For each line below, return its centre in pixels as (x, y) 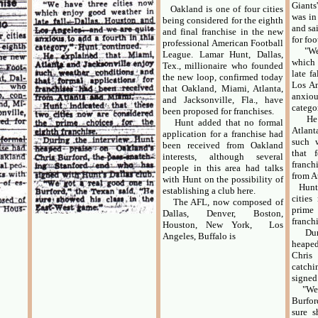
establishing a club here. (209, 191)
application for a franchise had (223, 134)
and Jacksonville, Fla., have (223, 100)
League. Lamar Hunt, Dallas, (223, 54)
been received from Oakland (223, 145)
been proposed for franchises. (218, 111)
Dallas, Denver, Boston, (223, 213)
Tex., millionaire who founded (223, 66)
